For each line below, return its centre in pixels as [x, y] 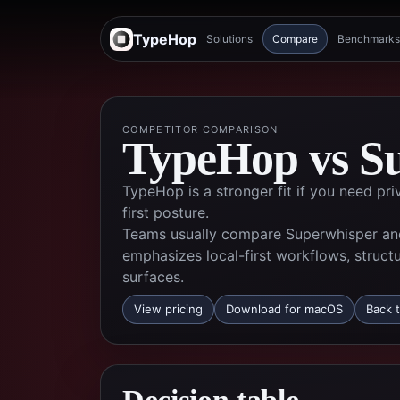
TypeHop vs [241, 158]
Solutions [229, 39]
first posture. [166, 212]
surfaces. [153, 277]
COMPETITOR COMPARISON [200, 129]
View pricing [168, 309]
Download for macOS [284, 309]
